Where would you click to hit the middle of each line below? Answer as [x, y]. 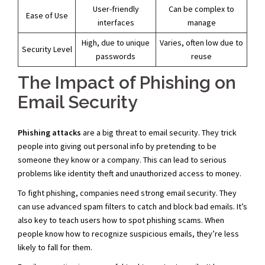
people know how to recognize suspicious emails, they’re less [128, 234]
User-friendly [116, 9]
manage [201, 23]
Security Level [47, 49]
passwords [116, 56]
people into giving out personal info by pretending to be [117, 146]
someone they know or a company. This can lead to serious [122, 160]
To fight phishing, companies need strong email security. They [127, 193]
